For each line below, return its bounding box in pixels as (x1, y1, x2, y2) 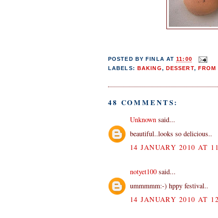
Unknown (130, 114, 156, 124)
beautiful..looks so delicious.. (130, 129, 212, 139)
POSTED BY (108, 56, 146, 62)
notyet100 (130, 166, 157, 176)
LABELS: (108, 65, 137, 72)
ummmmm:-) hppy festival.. (130, 181, 208, 190)
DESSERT (165, 65, 194, 72)
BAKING (137, 65, 162, 72)
